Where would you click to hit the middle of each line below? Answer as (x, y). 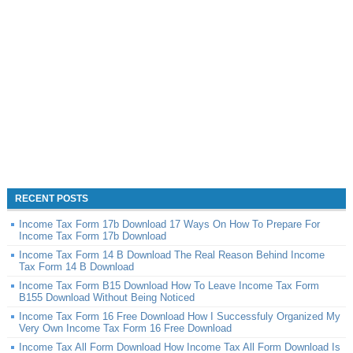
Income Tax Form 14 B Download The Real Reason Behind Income (171, 255)
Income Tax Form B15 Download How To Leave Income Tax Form (169, 286)
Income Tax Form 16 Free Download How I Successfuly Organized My (179, 316)
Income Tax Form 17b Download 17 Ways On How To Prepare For (169, 224)
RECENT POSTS (51, 199)
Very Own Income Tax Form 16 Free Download (125, 328)
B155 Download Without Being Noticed (106, 297)
